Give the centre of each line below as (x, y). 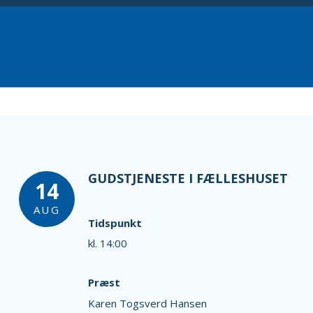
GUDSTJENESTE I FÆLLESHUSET (188, 178)
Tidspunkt (115, 223)
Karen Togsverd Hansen (147, 303)
